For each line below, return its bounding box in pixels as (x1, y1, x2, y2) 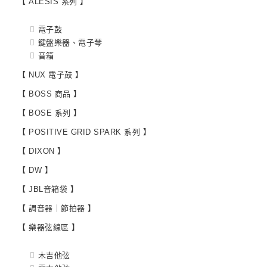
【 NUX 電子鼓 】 (18, 70, 83, 80)
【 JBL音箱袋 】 (18, 185, 78, 194)
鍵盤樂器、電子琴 (38, 38, 103, 48)
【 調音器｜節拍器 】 (18, 204, 96, 213)
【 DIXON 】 (18, 147, 66, 156)
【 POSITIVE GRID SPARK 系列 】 (18, 128, 151, 137)
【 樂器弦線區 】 (18, 223, 80, 232)
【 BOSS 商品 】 (18, 89, 82, 99)
